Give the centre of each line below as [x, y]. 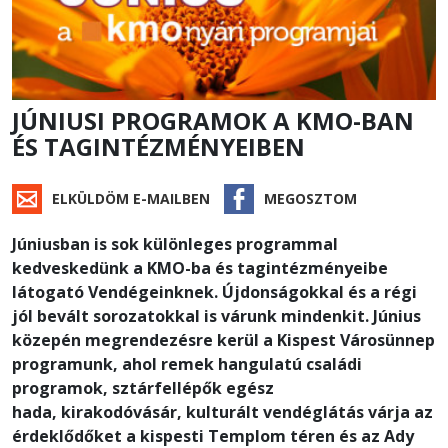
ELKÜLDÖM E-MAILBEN [131, 198]
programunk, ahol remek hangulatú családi [187, 363]
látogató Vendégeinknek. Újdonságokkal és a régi [214, 291]
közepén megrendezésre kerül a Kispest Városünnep [223, 339]
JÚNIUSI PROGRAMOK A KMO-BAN [213, 120]
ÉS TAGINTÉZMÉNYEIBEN [158, 146]
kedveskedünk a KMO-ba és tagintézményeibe [200, 267]
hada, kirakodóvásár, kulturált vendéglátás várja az [222, 411]
